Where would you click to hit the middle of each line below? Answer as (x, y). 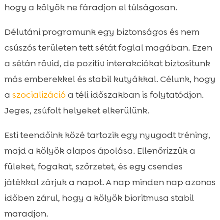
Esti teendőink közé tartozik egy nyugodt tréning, (107, 135)
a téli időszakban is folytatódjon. (135, 95)
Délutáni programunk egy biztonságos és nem (102, 32)
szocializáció (39, 95)
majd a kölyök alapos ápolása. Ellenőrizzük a (100, 151)
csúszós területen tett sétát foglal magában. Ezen (108, 48)
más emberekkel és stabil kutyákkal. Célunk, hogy (110, 79)
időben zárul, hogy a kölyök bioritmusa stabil (99, 198)
